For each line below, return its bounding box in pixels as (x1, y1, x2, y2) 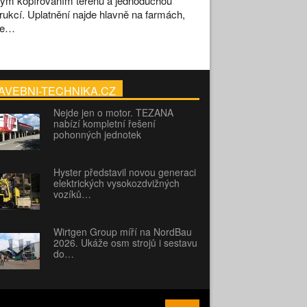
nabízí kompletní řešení (53, 116, 156, 130)
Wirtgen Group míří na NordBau (53, 224, 192, 238)
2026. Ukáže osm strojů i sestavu (53, 235, 197, 249)
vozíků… (53, 186, 91, 201)
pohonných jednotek (53, 127, 141, 141)
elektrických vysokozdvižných (53, 175, 180, 190)
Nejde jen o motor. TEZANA (53, 105, 173, 119)
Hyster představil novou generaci (53, 164, 196, 179)
